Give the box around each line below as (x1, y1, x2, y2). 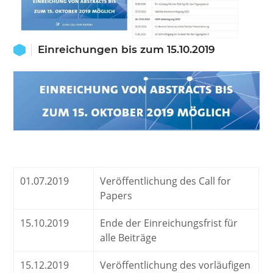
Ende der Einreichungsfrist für (100, 216, 238, 230)
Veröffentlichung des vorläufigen (100, 258, 251, 272)
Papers (100, 188, 133, 202)
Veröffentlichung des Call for (100, 174, 232, 188)
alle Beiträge (100, 230, 157, 244)
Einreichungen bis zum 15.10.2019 (38, 43, 216, 55)
